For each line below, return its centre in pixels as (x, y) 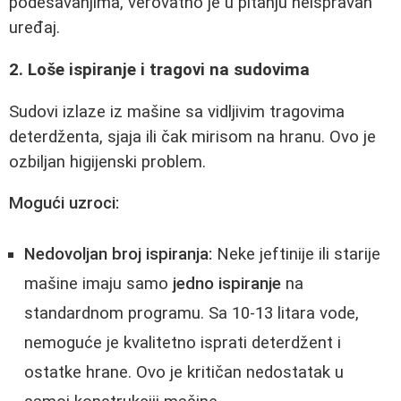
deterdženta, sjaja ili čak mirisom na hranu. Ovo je (192, 137)
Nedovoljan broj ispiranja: (118, 254)
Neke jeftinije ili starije (296, 254)
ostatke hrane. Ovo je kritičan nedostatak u (184, 372)
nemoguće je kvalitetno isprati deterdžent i (183, 342)
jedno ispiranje (227, 283)
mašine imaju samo (98, 283)
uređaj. (34, 28)
